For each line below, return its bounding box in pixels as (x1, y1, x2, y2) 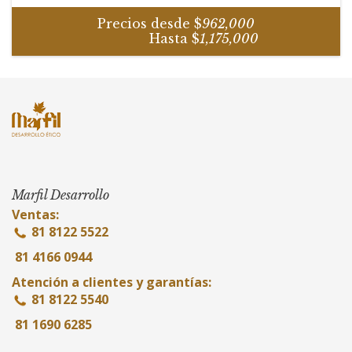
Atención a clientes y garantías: (12, 273, 211, 291)
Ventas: (12, 205, 59, 223)
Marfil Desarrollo (12, 186, 109, 203)
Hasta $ (93, 30, 200, 46)
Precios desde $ (97, 15, 202, 31)
